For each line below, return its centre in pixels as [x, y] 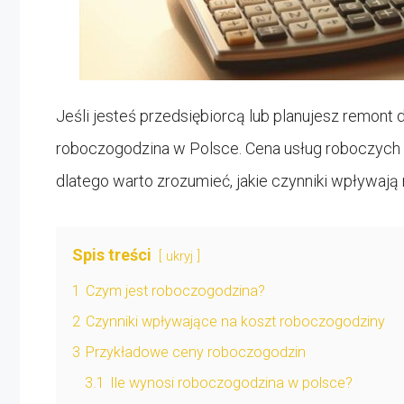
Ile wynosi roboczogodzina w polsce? [231, 382]
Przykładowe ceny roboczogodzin [196, 352]
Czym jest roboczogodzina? [175, 290]
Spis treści [112, 254]
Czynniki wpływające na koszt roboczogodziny [235, 321]
